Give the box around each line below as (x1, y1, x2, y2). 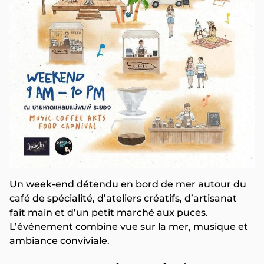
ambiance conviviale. (9, 235, 110, 247)
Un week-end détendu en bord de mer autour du (9, 179, 246, 190)
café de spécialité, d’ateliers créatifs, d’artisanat (9, 193, 237, 204)
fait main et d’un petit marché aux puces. (9, 207, 208, 219)
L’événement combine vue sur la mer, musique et (9, 221, 248, 233)
